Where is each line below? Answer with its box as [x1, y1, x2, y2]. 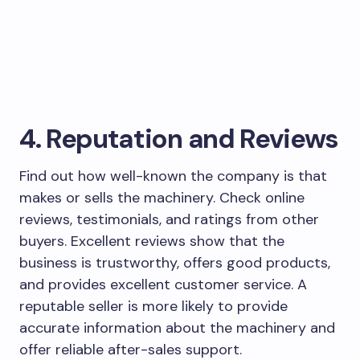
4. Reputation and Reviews [19, 121, 338, 156]
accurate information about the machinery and [19, 317, 335, 337]
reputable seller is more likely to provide [19, 296, 288, 316]
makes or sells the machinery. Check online [19, 187, 305, 207]
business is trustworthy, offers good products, [19, 252, 330, 272]
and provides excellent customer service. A [19, 274, 307, 294]
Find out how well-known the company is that [19, 166, 327, 186]
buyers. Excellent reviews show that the [19, 231, 284, 251]
